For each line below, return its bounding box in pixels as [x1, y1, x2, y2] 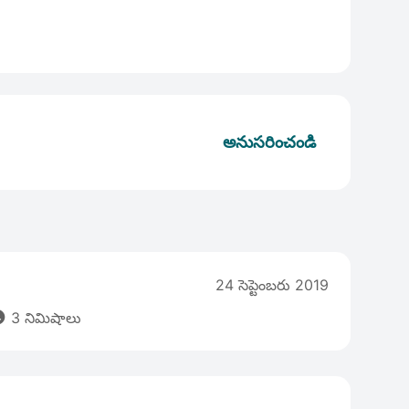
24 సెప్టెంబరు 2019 [215, 276, 329, 294]
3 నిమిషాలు [6, 309, 81, 327]
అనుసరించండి [223, 132, 316, 152]
